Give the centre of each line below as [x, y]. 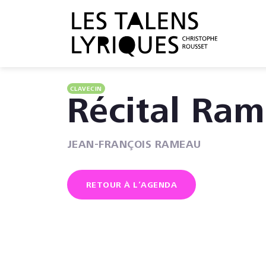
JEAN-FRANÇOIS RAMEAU [134, 145]
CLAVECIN [86, 90]
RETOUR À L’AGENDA [131, 186]
